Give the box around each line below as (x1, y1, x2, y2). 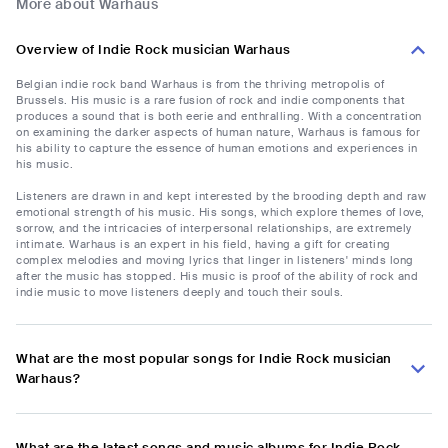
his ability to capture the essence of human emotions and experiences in (16, 141, 418, 156)
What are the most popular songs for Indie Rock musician (16, 350, 392, 368)
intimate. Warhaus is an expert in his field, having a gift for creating (16, 237, 391, 252)
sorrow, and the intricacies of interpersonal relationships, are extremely (16, 221, 412, 236)
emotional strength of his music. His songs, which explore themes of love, (16, 205, 425, 220)
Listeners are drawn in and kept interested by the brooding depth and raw (16, 189, 426, 204)
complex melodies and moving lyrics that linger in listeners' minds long (16, 253, 414, 268)
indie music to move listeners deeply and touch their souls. (16, 285, 344, 300)
